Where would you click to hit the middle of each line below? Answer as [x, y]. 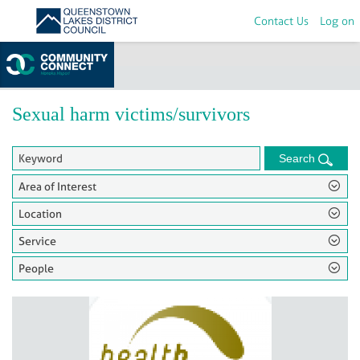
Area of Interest [57, 186]
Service [37, 240]
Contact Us [281, 20]
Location [40, 213]
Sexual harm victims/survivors [131, 115]
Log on [337, 20]
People [36, 268]
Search [299, 159]
